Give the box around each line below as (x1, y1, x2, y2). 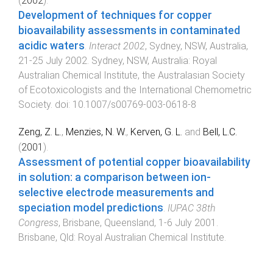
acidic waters (18, 39, 85, 52)
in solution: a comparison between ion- (18, 171, 211, 183)
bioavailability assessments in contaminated (18, 24, 240, 37)
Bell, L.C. (203, 126, 237, 138)
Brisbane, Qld (18, 231, 74, 243)
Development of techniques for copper (18, 9, 212, 21)
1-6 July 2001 (158, 216, 216, 229)
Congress (18, 216, 58, 229)
